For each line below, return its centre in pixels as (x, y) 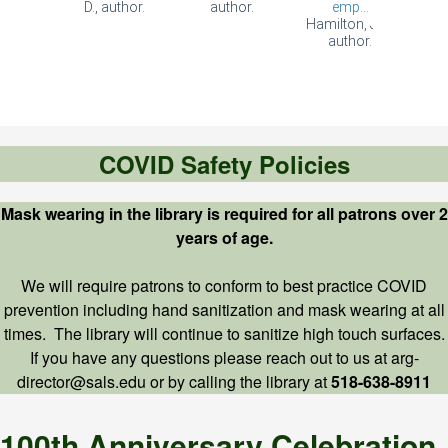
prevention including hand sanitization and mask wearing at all (224, 310)
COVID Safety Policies (224, 164)
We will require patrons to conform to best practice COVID (224, 286)
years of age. (224, 238)
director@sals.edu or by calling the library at (174, 382)
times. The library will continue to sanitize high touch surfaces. (224, 334)
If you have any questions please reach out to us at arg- (224, 358)
